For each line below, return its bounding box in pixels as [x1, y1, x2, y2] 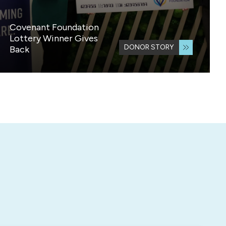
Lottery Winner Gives [10, 33, 98, 44]
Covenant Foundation [10, 22, 99, 33]
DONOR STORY [124, 43, 175, 52]
